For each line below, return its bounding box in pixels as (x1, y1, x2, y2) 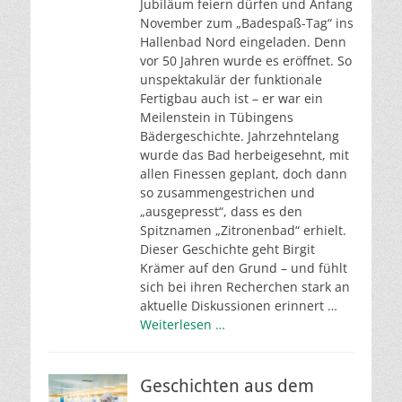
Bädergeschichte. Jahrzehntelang (140, 127, 339, 144)
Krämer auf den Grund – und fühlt (140, 259, 347, 276)
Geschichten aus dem (140, 375, 314, 397)
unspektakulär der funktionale (140, 71, 322, 88)
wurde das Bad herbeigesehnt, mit (140, 146, 349, 163)
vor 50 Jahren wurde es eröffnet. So (140, 52, 352, 69)
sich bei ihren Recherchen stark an (140, 278, 350, 295)
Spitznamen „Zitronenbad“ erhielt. (140, 222, 346, 239)
